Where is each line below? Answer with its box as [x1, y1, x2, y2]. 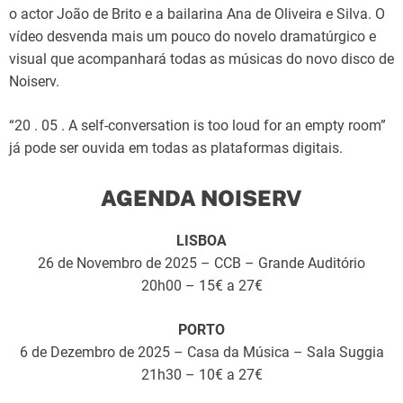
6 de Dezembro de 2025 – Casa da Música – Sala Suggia [19, 343, 384, 361]
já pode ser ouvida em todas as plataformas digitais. [9, 139, 343, 157]
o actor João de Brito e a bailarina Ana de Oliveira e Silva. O [9, 4, 385, 22]
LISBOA [176, 231, 227, 249]
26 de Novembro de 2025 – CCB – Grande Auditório [38, 254, 365, 272]
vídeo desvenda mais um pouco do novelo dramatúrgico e [9, 27, 376, 45]
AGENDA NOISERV [101, 184, 302, 210]
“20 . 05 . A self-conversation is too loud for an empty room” [9, 116, 386, 134]
